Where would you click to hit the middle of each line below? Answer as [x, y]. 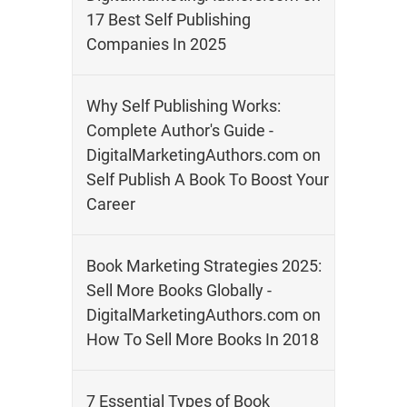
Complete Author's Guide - [180, 130]
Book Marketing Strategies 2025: [204, 266]
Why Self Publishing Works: [184, 106]
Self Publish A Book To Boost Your [208, 179]
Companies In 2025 [156, 44]
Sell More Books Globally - [179, 290]
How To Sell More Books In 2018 [203, 339]
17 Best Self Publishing [169, 20]
